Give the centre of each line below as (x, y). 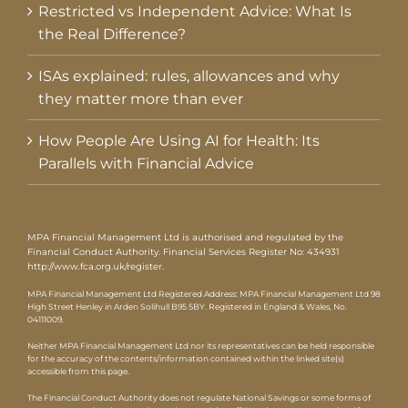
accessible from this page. (78, 372)
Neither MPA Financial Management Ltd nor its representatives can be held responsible (201, 346)
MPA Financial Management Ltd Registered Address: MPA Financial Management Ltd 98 (204, 294)
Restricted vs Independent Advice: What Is (195, 12)
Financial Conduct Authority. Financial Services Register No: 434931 (184, 252)
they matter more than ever (141, 99)
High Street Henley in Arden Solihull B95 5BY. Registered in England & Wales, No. (187, 307)
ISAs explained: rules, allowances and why (189, 76)
